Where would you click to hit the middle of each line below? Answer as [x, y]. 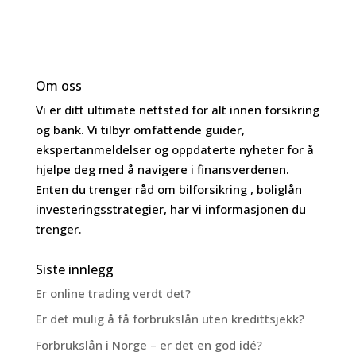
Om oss [58, 85]
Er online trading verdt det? [113, 293]
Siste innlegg [74, 269]
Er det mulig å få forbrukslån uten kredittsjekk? [170, 319]
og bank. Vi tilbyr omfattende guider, [140, 129]
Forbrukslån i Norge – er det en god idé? [149, 344]
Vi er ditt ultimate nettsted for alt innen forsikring [177, 109]
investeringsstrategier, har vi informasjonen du [170, 209]
